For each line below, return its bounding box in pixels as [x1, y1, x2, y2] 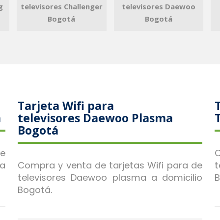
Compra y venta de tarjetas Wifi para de [18, 159, 202, 172]
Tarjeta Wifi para [18, 98, 114, 114]
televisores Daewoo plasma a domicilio [18, 171, 202, 184]
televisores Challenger [20, 1, 103, 12]
